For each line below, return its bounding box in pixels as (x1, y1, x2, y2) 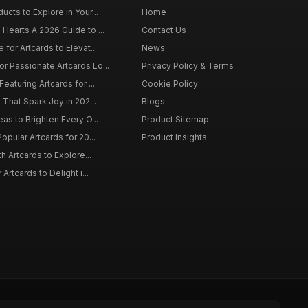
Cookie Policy (141, 78, 198, 89)
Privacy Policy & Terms (141, 60, 234, 71)
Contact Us (141, 25, 186, 35)
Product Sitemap (141, 114, 209, 124)
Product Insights (141, 132, 207, 142)
